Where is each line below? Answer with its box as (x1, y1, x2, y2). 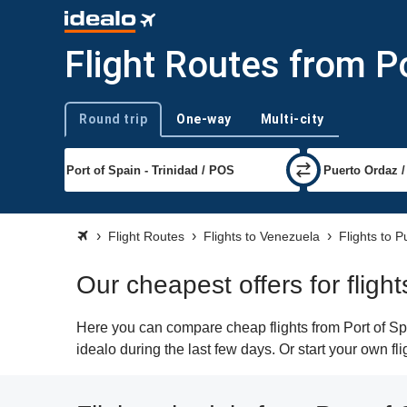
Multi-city (260, 112, 324, 126)
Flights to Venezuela (203, 229, 320, 243)
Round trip (79, 112, 147, 126)
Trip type (64, 120, 110, 134)
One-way (176, 112, 232, 126)
